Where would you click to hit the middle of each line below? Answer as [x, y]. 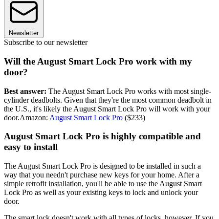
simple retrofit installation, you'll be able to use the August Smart [103, 184]
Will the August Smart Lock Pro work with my [98, 62]
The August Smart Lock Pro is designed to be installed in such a [102, 166]
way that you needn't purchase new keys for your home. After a [102, 175]
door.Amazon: [27, 117]
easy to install [31, 147]
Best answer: [25, 91]
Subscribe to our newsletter [46, 43]
